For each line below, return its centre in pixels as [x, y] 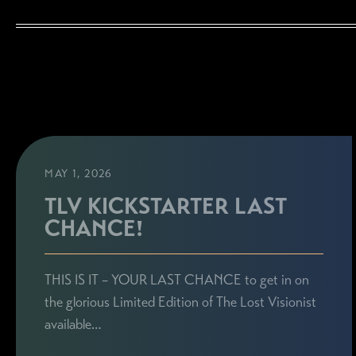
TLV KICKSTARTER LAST [166, 206]
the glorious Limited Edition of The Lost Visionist [181, 302]
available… [74, 325]
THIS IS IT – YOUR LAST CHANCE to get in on [177, 280]
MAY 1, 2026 [79, 173]
